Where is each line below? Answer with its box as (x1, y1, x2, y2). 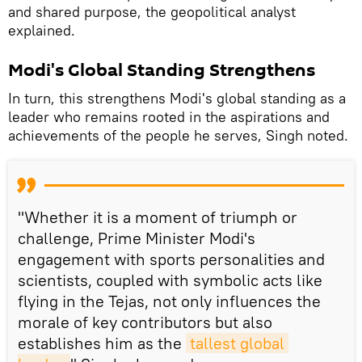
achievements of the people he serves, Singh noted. (8, 126, 348, 145)
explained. (8, 21, 75, 40)
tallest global (190, 333, 284, 354)
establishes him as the (18, 333, 186, 354)
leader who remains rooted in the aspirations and (8, 107, 330, 127)
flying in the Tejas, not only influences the (18, 291, 321, 312)
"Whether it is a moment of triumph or (18, 207, 297, 228)
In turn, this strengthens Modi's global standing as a (8, 89, 346, 108)
